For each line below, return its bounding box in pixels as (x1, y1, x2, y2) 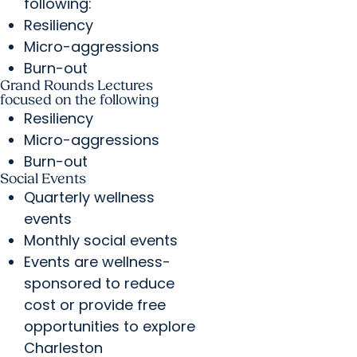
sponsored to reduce (24, 273, 175, 294)
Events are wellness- (24, 252, 171, 273)
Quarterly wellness (24, 187, 155, 208)
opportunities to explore (24, 316, 195, 337)
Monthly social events (24, 230, 178, 251)
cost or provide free (24, 295, 166, 316)
